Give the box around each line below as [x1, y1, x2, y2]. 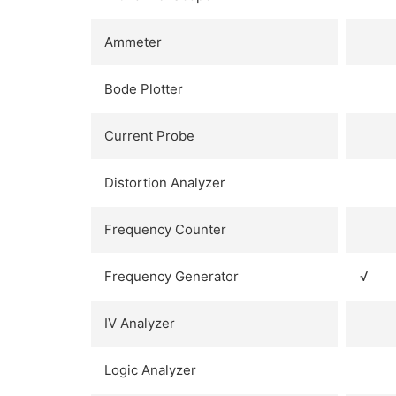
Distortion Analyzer [104, 173, 225, 191]
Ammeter [104, 33, 162, 50]
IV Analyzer [104, 314, 175, 331]
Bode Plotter [104, 80, 183, 97]
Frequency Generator [104, 267, 239, 285]
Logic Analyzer [104, 361, 196, 378]
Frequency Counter [104, 220, 226, 238]
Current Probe [104, 126, 194, 144]
